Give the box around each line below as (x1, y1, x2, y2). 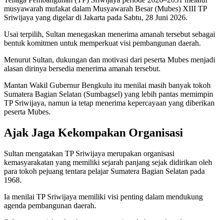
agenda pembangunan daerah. (4, 201, 96, 210)
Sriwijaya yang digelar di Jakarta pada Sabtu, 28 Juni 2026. (4, 13, 188, 22)
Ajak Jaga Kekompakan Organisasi (4, 126, 183, 139)
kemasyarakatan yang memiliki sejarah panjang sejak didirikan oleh (4, 158, 212, 166)
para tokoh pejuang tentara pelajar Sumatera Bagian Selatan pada (4, 166, 205, 175)
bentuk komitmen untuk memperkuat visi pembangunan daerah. (4, 38, 201, 47)
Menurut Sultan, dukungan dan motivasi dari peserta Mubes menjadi (4, 55, 215, 64)
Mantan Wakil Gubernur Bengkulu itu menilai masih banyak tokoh (4, 81, 211, 89)
